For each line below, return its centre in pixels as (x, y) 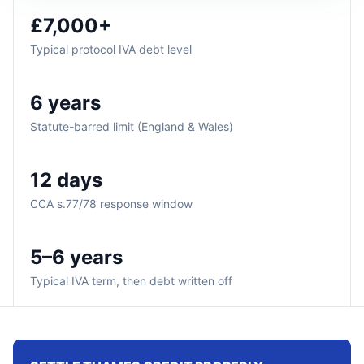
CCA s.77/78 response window (111, 204)
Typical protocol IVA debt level (111, 49)
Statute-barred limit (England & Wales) (132, 126)
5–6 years (76, 257)
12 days (66, 180)
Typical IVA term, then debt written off (131, 281)
